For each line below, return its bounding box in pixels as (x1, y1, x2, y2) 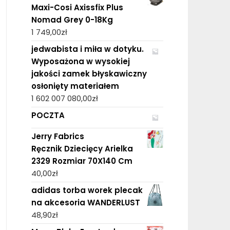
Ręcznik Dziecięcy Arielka (31, 143, 133, 154)
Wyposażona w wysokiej (31, 55, 130, 67)
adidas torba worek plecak (31, 184, 143, 196)
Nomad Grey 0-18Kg (31, 14, 113, 25)
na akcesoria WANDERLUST (31, 197, 140, 208)
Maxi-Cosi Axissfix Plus (31, 2, 123, 13)
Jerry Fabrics (31, 130, 84, 142)
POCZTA (31, 109, 65, 121)
